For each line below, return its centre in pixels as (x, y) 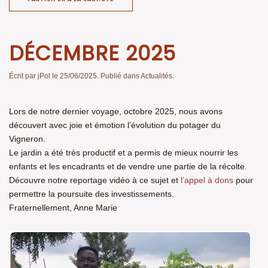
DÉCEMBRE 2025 (92, 54)
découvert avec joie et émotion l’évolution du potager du (115, 125)
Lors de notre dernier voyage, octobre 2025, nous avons (116, 112)
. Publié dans (119, 76)
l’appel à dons (207, 180)
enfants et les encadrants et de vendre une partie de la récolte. (128, 167)
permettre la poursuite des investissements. (92, 194)
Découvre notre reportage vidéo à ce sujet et (95, 180)
